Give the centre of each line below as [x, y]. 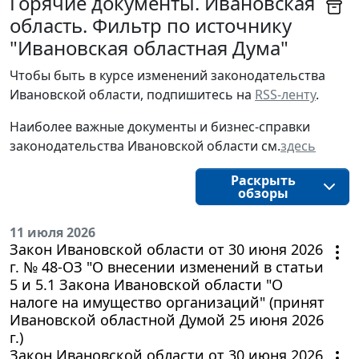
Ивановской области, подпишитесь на [132, 95]
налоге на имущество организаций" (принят [167, 303]
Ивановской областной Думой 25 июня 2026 [167, 320]
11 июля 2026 [52, 233]
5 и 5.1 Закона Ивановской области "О [146, 285]
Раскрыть [263, 181]
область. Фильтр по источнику [151, 26]
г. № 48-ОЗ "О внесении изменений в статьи [167, 267]
